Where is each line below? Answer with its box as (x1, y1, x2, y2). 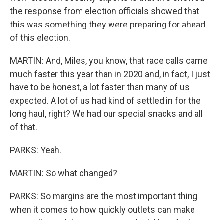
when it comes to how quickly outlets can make (10, 204, 195, 215)
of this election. (10, 32, 70, 43)
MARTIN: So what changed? (10, 168, 117, 178)
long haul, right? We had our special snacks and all (10, 109, 203, 119)
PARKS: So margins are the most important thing (10, 191, 197, 201)
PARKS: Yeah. (10, 145, 61, 155)
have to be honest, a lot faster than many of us (10, 82, 190, 92)
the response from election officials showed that (10, 6, 199, 16)
